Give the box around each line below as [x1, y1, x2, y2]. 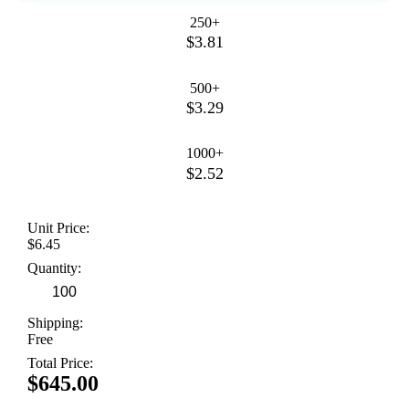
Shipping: [27, 315, 83, 331]
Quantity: [27, 260, 81, 277]
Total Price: [27, 355, 93, 372]
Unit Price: [27, 220, 89, 236]
